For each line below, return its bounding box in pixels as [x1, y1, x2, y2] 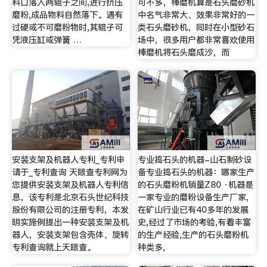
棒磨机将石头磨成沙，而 [138, 46, 230, 58]
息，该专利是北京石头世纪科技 [11, 191, 129, 204]
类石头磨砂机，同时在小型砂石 [138, 21, 255, 33]
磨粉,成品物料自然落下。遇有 [11, 8, 123, 21]
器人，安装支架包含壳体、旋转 [11, 229, 129, 241]
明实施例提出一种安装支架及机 [11, 216, 129, 229]
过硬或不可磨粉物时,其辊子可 [11, 21, 123, 33]
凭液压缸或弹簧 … [11, 33, 82, 46]
